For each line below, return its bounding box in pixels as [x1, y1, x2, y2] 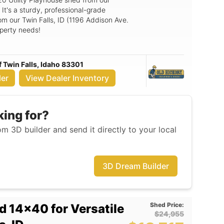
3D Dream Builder [102, 161, 169, 171]
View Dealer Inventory [25, 73, 109, 83]
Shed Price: [150, 201, 184, 208]
